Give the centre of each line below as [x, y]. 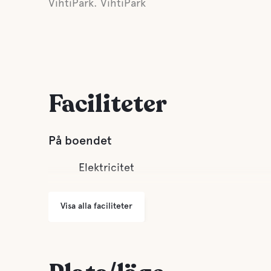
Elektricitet [106, 167]
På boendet [80, 140]
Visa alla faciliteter [96, 206]
